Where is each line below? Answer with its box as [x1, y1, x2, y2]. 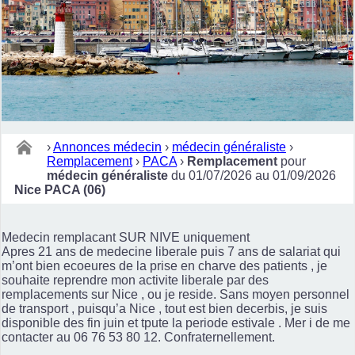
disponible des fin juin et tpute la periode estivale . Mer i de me [2, 315, 350, 330]
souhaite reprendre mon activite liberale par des [2, 273, 269, 287]
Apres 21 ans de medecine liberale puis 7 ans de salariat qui [2, 244, 341, 258]
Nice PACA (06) [14, 182, 105, 197]
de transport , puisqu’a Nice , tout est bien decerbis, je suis [2, 301, 327, 315]
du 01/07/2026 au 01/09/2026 [168, 168, 336, 182]
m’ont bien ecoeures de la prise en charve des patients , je [2, 258, 327, 273]
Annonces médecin [53, 139, 162, 154]
